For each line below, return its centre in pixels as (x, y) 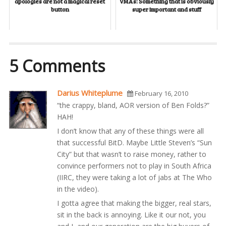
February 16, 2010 (160, 93)
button (60, 9)
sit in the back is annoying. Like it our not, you (131, 214)
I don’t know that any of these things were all (130, 131)
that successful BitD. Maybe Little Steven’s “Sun (134, 142)
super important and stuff (166, 9)
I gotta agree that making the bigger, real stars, (134, 203)
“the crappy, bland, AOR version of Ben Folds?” (133, 105)
